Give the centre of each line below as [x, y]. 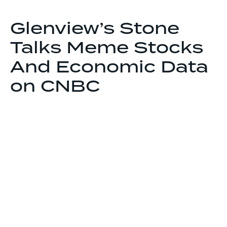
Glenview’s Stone [95, 29]
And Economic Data [109, 68]
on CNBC [55, 87]
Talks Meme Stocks [107, 49]
